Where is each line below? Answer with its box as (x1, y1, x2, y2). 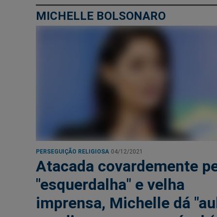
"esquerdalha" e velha (36, 174, 185, 194)
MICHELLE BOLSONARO (36, 9, 166, 23)
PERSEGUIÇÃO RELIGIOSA (36, 147, 109, 155)
